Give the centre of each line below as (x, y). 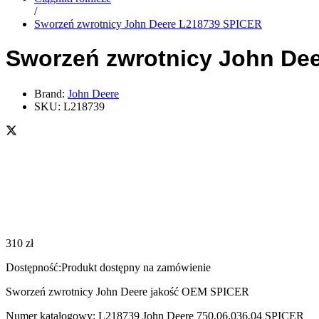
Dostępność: (33, 267)
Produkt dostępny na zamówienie (136, 267)
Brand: (51, 93)
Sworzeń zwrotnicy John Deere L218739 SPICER (148, 23)
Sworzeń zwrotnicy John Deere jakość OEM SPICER (127, 291)
